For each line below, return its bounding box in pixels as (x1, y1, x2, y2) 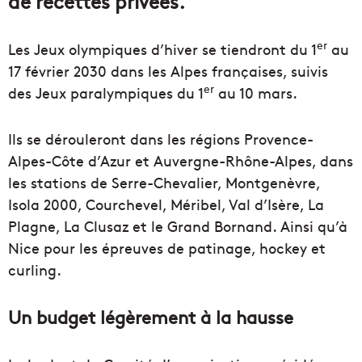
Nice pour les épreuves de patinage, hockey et (8, 237, 326, 258)
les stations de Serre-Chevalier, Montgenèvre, (8, 171, 320, 192)
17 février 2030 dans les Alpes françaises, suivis (8, 60, 328, 81)
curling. (8, 259, 61, 280)
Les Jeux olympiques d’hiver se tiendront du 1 (8, 38, 317, 59)
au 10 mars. (214, 82, 297, 103)
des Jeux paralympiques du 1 (8, 82, 204, 103)
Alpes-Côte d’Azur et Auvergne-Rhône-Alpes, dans (8, 149, 353, 170)
